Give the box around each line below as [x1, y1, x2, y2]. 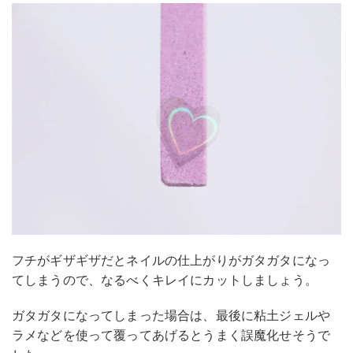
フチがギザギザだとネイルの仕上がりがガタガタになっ [12, 251, 330, 268]
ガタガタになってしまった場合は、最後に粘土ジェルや [12, 307, 330, 323]
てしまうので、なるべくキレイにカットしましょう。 [12, 271, 318, 288]
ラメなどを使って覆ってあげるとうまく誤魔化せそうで [12, 326, 330, 343]
